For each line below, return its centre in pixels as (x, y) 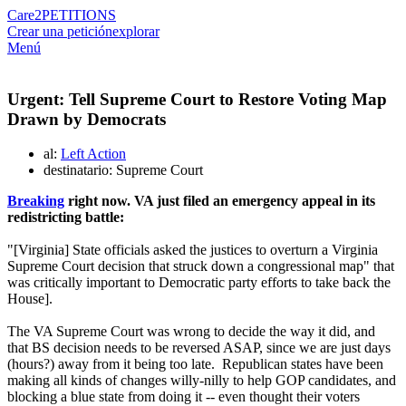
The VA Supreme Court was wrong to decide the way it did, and (191, 332)
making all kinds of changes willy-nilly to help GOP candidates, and (202, 381)
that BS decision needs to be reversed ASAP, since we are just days (199, 348)
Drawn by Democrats (87, 119)
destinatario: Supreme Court (123, 170)
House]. (30, 299)
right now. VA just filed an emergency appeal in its (220, 201)
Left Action (93, 154)
